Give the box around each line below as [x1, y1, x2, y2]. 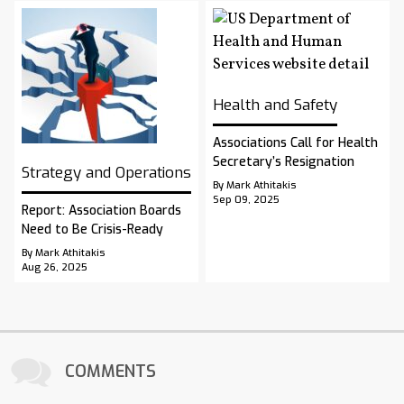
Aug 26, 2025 [22, 261, 87, 275]
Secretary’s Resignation [213, 153, 354, 171]
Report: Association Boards [22, 202, 181, 220]
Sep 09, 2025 [213, 193, 280, 207]
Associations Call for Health [213, 134, 378, 152]
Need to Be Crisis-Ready [22, 221, 163, 239]
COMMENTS [65, 361, 156, 383]
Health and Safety [213, 95, 337, 116]
